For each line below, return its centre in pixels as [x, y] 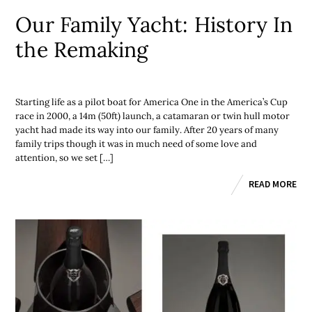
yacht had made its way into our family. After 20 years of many [147, 130]
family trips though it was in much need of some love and [136, 144]
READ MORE [272, 184]
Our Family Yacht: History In [154, 24]
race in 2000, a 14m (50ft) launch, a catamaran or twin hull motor [153, 116]
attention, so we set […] [65, 158]
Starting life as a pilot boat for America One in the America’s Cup [152, 102]
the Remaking [82, 49]
